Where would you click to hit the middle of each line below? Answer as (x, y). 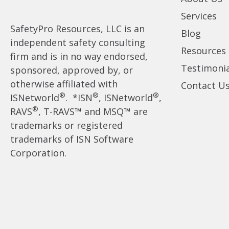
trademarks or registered (66, 125)
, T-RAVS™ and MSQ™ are (93, 112)
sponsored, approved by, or (72, 70)
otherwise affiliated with (64, 84)
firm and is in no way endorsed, (79, 56)
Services (199, 16)
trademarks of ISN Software (72, 139)
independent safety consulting (78, 43)
